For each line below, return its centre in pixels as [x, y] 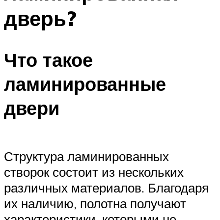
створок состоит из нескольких [94, 172]
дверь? [40, 18]
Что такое [48, 60]
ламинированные [85, 84]
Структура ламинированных [86, 156]
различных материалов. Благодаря [106, 187]
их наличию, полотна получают [95, 203]
